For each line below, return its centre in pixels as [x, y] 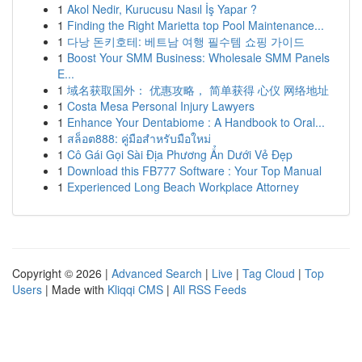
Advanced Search [157, 273]
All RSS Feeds [210, 289]
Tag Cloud [269, 273]
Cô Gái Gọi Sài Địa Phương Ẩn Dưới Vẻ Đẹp [180, 154]
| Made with [75, 289]
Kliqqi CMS [135, 289]
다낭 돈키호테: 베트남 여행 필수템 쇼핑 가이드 [186, 41]
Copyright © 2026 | [62, 273]
